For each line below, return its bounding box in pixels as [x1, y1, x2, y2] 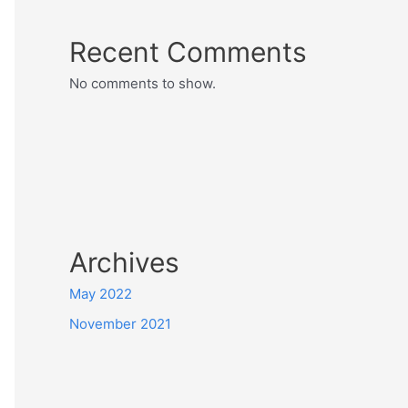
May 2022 [69, 284, 132, 302]
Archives [69, 245, 179, 279]
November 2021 [69, 315, 171, 333]
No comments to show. [69, 74, 216, 92]
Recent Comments [69, 35, 307, 68]
